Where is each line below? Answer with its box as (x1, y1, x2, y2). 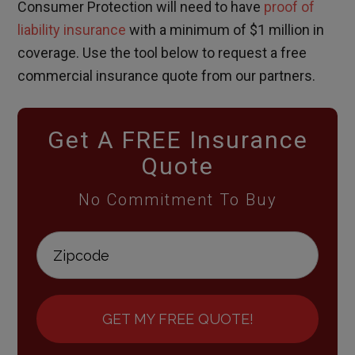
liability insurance (17, 21, 127, 39)
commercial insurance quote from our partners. (17, 67, 316, 85)
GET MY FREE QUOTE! (101, 311, 254, 328)
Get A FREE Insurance (47, 126, 308, 155)
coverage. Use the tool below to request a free (17, 44, 307, 62)
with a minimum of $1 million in (126, 21, 325, 39)
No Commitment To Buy (78, 190, 277, 210)
